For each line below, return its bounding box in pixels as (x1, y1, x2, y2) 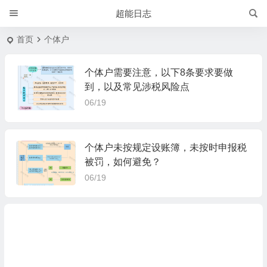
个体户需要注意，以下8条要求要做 (84, 67, 233, 77)
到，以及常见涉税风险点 (84, 82, 190, 92)
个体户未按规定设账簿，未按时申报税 (84, 142, 247, 153)
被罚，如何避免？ (84, 157, 161, 167)
